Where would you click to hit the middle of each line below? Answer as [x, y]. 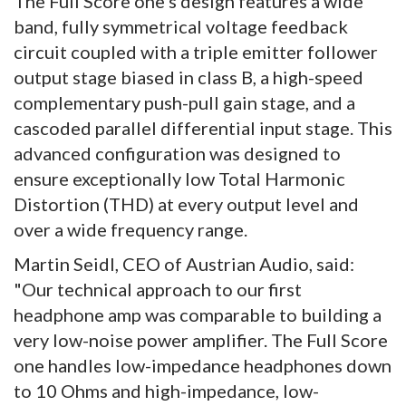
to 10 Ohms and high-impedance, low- [166, 390]
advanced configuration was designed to [177, 153]
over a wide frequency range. [130, 229]
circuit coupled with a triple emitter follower [196, 51]
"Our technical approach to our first [158, 289]
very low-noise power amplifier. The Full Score [201, 339]
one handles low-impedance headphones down [203, 365]
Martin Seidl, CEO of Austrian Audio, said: [184, 263]
